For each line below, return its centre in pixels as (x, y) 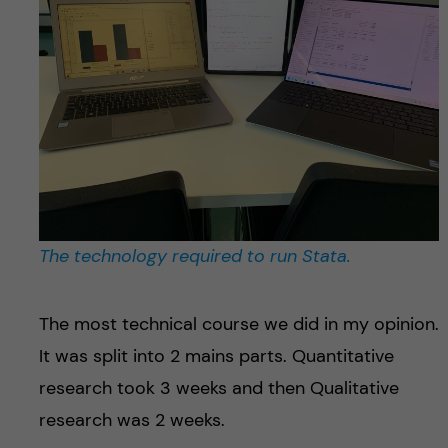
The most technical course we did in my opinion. (238, 323)
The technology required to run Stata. (194, 255)
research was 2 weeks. (131, 419)
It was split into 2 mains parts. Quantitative (216, 355)
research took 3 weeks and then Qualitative (218, 387)
